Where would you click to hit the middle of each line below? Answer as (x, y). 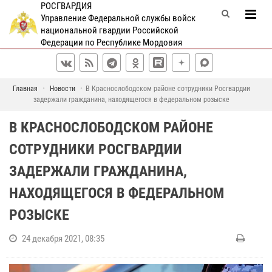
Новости (63, 89)
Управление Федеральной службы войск (118, 18)
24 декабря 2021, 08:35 (63, 239)
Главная (25, 89)
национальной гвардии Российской (109, 30)
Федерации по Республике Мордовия (111, 42)
